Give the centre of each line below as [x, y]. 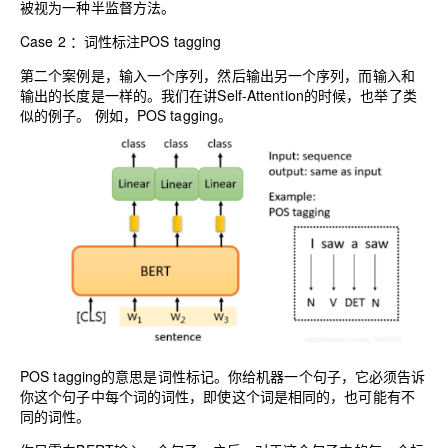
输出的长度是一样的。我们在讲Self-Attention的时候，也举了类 [218, 94]
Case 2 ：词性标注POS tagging [121, 40]
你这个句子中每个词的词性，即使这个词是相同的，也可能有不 [217, 396]
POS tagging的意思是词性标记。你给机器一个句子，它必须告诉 [223, 376]
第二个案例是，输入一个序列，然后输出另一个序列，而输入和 [217, 74]
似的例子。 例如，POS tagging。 [126, 114]
